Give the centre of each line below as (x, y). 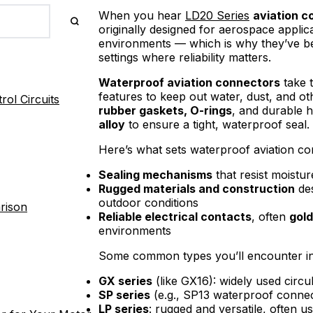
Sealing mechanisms (155, 174)
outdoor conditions (148, 202)
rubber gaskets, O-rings (165, 110)
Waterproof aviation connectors (189, 82)
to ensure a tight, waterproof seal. (217, 124)
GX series (125, 281)
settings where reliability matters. (185, 57)
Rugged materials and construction (197, 188)
